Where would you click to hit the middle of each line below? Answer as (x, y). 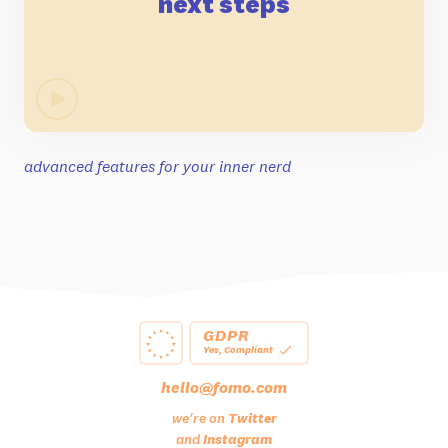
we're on (199, 417)
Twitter (252, 417)
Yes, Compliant (238, 350)
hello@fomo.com (224, 386)
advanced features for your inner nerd (157, 165)
